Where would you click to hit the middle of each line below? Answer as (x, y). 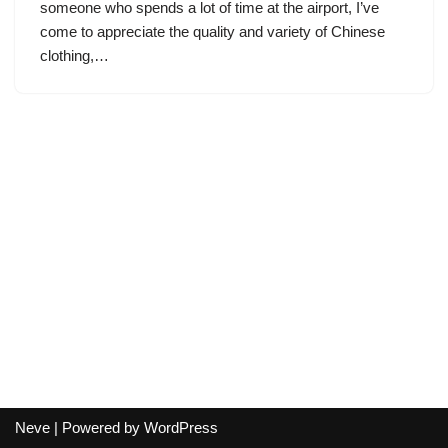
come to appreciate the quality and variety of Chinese (212, 31)
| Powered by (97, 427)
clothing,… (76, 55)
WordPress (181, 427)
